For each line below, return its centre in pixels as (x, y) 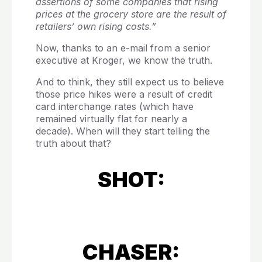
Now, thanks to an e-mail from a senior (123, 48)
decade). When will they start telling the (123, 131)
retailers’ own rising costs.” (96, 27)
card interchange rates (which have (114, 107)
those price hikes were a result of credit (124, 94)
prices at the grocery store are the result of (131, 14)
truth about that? (75, 144)
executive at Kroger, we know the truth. (124, 61)
